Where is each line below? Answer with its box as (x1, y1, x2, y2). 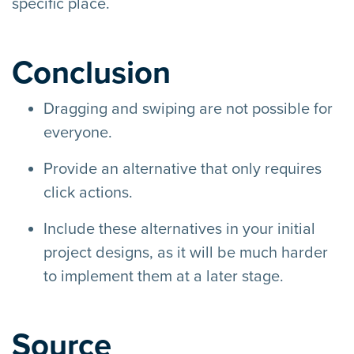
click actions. (43, 183, 133, 202)
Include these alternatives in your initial (43, 219, 315, 239)
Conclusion (12, 53, 171, 92)
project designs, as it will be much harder (43, 243, 328, 262)
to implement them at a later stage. (43, 266, 284, 286)
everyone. (43, 122, 112, 142)
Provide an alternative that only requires (43, 159, 322, 179)
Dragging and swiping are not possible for (43, 99, 333, 119)
